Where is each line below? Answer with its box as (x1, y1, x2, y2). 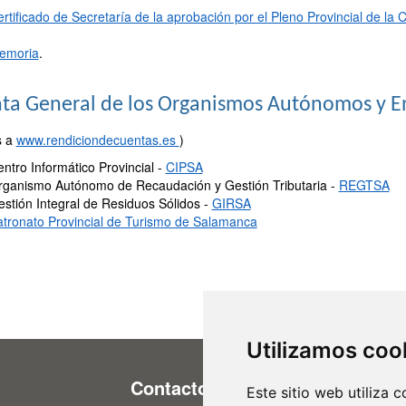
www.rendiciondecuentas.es (15, 130, 179, 149)
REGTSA (338, 175, 390, 194)
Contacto (130, 373, 208, 401)
